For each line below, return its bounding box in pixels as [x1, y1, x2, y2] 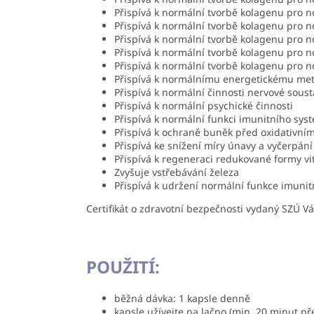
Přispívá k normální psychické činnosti [114, 99, 293, 113]
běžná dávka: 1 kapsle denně [114, 292, 250, 306]
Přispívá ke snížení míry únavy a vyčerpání [114, 139, 313, 153]
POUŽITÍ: [86, 255, 160, 279]
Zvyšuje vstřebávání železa [114, 165, 239, 179]
